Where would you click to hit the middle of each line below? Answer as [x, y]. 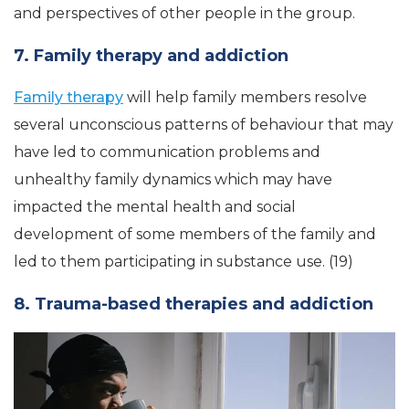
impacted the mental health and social [155, 207]
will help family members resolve [245, 98]
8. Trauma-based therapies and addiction [194, 304]
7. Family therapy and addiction [151, 56]
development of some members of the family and [195, 235]
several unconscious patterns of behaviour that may [204, 125]
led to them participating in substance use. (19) [184, 262]
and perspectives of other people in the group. [184, 14]
